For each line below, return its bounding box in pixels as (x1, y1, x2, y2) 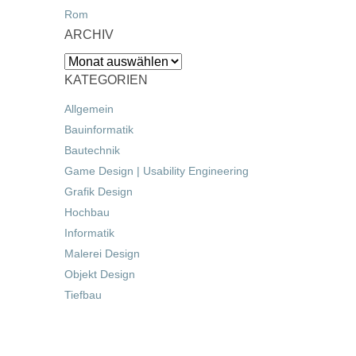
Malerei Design (64, 247, 140, 260)
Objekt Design (64, 268, 135, 281)
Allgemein (64, 103, 114, 115)
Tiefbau (64, 288, 102, 301)
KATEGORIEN (64, 73, 148, 87)
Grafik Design (64, 185, 133, 198)
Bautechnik (64, 144, 120, 157)
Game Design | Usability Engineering (64, 164, 249, 177)
